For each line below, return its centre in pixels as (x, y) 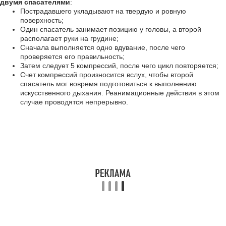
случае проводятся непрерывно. (74, 102)
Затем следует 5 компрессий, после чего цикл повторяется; (119, 66)
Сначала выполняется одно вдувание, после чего (103, 47)
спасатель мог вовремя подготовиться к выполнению (108, 84)
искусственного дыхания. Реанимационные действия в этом (120, 93)
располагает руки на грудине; (69, 38)
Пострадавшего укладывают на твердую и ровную (103, 11)
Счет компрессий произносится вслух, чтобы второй (107, 75)
